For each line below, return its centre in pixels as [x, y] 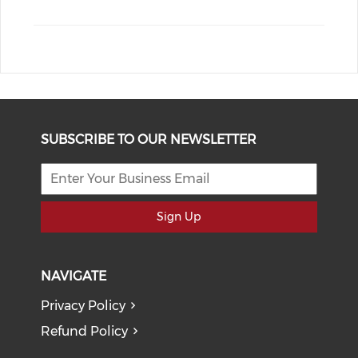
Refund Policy [85, 331]
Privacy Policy [84, 305]
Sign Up [179, 216]
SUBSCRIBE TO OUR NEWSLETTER [149, 139]
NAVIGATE [74, 276]
